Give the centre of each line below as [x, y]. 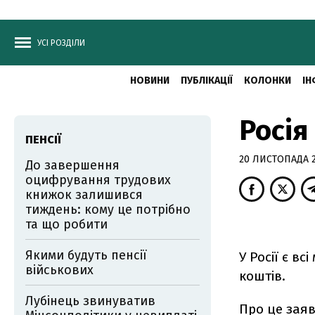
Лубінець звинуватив [90, 301]
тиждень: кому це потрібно [108, 210]
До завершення [72, 165]
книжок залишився [84, 195]
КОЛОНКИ [267, 81]
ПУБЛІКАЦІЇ [206, 81]
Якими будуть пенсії [86, 255]
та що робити [66, 224]
